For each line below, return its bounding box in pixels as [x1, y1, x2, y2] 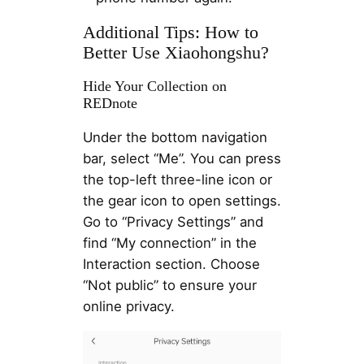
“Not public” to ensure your [82, 277, 257, 294]
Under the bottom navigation [82, 129, 267, 146]
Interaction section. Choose [82, 256, 260, 273]
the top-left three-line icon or [82, 171, 272, 188]
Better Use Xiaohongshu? [82, 42, 269, 63]
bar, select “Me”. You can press [82, 150, 281, 167]
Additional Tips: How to [82, 22, 258, 42]
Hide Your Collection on [82, 77, 227, 94]
